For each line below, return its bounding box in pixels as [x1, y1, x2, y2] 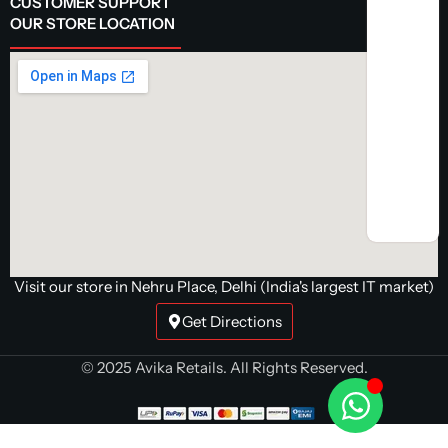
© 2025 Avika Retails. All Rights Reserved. [80, 357, 368, 377]
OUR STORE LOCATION [10, 13, 175, 33]
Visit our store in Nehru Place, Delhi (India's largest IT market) [14, 276, 434, 296]
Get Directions [181, 311, 282, 331]
